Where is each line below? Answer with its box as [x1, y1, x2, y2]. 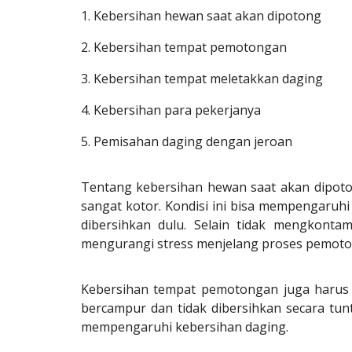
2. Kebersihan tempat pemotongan [80, 38, 290, 56]
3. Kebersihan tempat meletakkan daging [80, 70, 323, 87]
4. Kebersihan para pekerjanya [80, 101, 261, 119]
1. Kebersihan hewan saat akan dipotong [80, 7, 321, 24]
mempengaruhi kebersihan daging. [80, 318, 288, 335]
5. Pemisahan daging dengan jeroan [80, 133, 292, 150]
